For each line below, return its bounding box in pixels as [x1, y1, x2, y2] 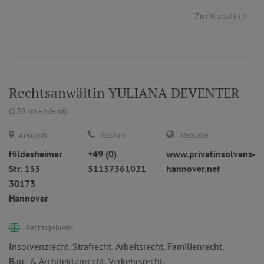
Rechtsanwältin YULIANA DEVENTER [9, 84, 240, 102]
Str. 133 [9, 163, 40, 174]
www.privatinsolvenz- [166, 148, 255, 160]
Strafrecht [72, 240, 111, 252]
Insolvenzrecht [9, 240, 68, 252]
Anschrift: [19, 130, 49, 140]
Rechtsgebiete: [26, 223, 74, 233]
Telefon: [100, 130, 126, 140]
